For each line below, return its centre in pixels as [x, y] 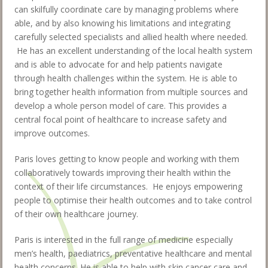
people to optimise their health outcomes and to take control [133, 200]
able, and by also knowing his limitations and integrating [122, 23]
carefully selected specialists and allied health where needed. [131, 36]
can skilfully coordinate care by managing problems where [127, 9]
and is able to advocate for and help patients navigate [118, 64]
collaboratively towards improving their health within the [123, 172]
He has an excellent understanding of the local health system [133, 50]
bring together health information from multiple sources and [131, 92]
